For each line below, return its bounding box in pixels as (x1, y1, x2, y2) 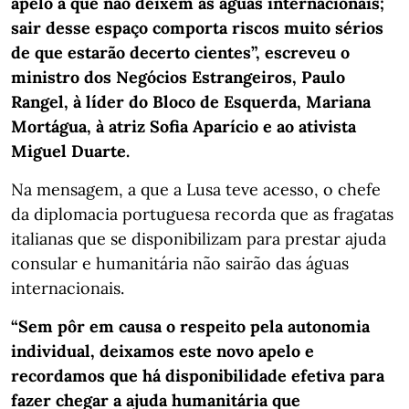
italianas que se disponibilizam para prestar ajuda (11, 227, 386, 249)
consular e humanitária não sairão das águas (11, 252, 349, 274)
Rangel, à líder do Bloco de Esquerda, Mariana (11, 90, 371, 112)
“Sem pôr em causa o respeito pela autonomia (11, 315, 370, 337)
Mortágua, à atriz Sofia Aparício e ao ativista (11, 115, 356, 137)
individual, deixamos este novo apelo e (11, 340, 314, 362)
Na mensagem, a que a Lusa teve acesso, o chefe (11, 178, 381, 200)
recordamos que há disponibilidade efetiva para (11, 364, 384, 386)
